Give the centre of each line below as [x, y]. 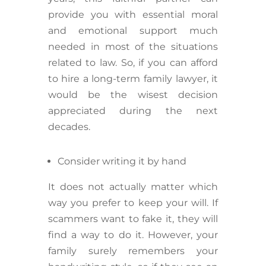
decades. [70, 127]
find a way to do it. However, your [133, 235]
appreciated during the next [133, 111]
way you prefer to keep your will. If [133, 203]
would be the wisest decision [133, 95]
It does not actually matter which [133, 187]
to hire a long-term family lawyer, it [133, 79]
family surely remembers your [133, 251]
